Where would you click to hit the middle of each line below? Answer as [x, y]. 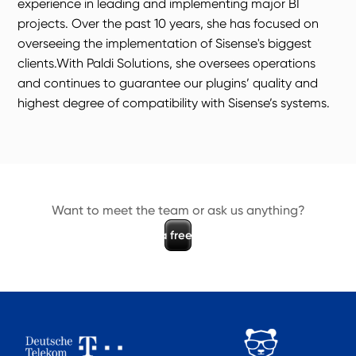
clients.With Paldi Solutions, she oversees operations [167, 63]
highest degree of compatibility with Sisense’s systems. [174, 103]
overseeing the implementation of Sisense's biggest [165, 43]
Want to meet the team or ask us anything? [178, 210]
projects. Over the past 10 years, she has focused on [168, 23]
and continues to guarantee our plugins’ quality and [168, 83]
